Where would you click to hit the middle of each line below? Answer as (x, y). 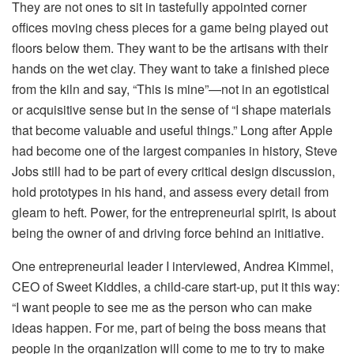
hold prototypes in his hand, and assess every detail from (170, 191)
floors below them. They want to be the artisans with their (170, 47)
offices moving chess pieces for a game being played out (170, 27)
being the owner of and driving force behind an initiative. (168, 232)
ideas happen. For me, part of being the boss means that (169, 327)
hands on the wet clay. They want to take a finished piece (171, 68)
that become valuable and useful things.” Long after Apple (172, 130)
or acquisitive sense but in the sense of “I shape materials (171, 109)
